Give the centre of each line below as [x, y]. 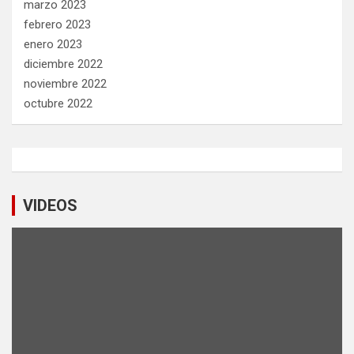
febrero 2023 [57, 24]
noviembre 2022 [65, 83]
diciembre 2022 [63, 64]
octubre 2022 [58, 103]
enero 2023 [53, 44]
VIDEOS [50, 205]
